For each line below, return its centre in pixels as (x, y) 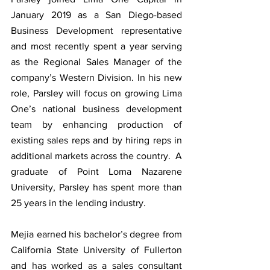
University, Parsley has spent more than (96, 187)
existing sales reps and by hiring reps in (96, 140)
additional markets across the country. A (96, 155)
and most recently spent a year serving (96, 46)
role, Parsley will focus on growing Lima (96, 93)
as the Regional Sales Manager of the (96, 61)
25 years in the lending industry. (80, 202)
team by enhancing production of (96, 124)
